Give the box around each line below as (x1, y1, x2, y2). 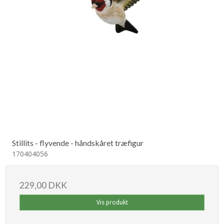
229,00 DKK (19, 180, 67, 191)
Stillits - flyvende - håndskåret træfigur (12, 138, 143, 148)
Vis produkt (96, 199, 128, 206)
